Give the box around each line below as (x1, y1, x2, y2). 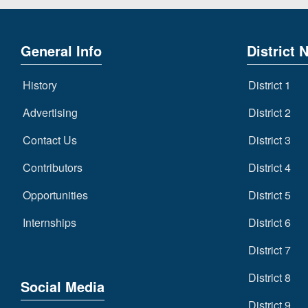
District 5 (248, 187, 291, 203)
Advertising (22, 104, 78, 120)
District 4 (248, 159, 291, 175)
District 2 (248, 104, 291, 120)
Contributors (22, 159, 82, 175)
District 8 (248, 269, 291, 285)
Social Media (21, 276, 104, 296)
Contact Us (22, 132, 77, 148)
